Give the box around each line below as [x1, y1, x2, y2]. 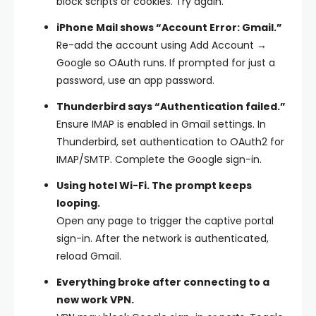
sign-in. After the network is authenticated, [56, 231, 269, 245]
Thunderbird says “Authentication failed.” [56, 99, 286, 114]
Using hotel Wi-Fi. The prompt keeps [56, 178, 252, 193]
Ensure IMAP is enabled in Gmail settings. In [56, 116, 266, 131]
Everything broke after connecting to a [56, 274, 269, 289]
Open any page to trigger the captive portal [56, 213, 274, 228]
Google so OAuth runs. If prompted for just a [56, 55, 275, 70]
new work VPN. [56, 292, 134, 307]
